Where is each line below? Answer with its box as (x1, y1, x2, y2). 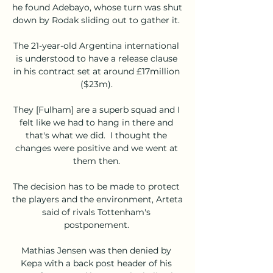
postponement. (63, 219, 132, 230)
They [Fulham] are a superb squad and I (13, 104, 180, 115)
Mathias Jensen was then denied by (21, 244, 171, 256)
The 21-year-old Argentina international (13, 40, 179, 51)
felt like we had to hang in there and (19, 116, 173, 128)
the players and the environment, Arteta (12, 193, 183, 205)
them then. (73, 155, 122, 166)
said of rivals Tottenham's (42, 206, 151, 218)
